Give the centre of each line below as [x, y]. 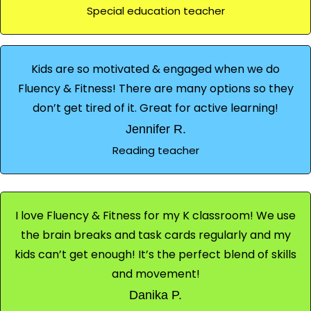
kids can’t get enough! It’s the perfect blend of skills [155, 254]
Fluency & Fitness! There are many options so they [155, 88]
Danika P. [155, 295]
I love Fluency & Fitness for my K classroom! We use [155, 215]
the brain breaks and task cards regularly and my [155, 235]
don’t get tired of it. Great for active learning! [155, 108]
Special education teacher [155, 10]
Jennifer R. [155, 129]
